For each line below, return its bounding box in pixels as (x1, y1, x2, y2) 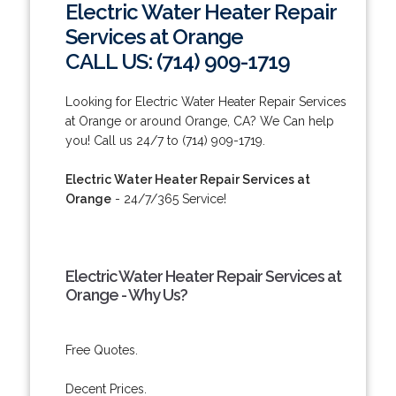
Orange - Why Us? (65, 285, 187, 304)
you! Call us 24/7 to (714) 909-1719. (65, 133, 265, 148)
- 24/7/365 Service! (110, 191, 226, 206)
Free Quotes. (65, 342, 138, 357)
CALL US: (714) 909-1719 (65, 48, 290, 74)
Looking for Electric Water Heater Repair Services (65, 94, 346, 109)
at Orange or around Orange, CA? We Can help (65, 113, 334, 128)
